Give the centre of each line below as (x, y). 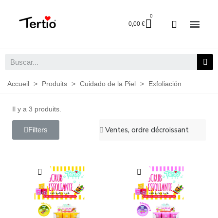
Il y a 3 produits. (37, 109)
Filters (38, 130)
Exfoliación (165, 84)
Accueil (18, 84)
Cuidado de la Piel (108, 84)
